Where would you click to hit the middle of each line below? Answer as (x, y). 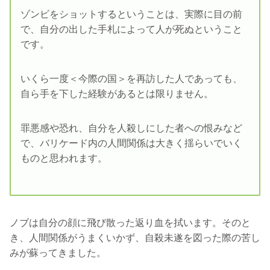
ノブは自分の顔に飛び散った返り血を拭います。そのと (130, 222)
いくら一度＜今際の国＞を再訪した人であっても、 (131, 78)
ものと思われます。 (64, 158)
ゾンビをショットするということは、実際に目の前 (131, 14)
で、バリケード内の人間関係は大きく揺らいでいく (131, 143)
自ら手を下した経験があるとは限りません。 (117, 93)
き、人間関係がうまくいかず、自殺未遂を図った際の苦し (135, 237)
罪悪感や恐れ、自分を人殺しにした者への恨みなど (131, 128)
